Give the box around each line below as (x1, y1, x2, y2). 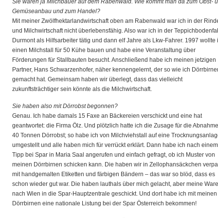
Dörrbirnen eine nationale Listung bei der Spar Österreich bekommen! (12, 200, 197, 207)
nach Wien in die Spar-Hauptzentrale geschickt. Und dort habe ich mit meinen (12, 190, 217, 197)
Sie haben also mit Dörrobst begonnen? (12, 103, 118, 109)
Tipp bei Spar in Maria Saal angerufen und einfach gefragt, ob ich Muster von (12, 151, 215, 158)
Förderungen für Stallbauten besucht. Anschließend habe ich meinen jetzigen (12, 56, 216, 63)
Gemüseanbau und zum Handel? (12, 8, 100, 15)
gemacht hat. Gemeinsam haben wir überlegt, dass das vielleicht (12, 76, 182, 83)
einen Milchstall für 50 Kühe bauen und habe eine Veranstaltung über (12, 47, 196, 54)
